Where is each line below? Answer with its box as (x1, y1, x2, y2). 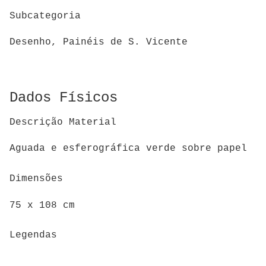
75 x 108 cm (9, 199, 75, 211)
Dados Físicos (9, 90, 118, 106)
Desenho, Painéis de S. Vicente (9, 37, 188, 48)
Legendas (9, 230, 57, 241)
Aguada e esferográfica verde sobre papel (9, 143, 247, 154)
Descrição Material (9, 116, 116, 128)
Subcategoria (9, 10, 81, 21)
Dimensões (9, 173, 63, 185)
